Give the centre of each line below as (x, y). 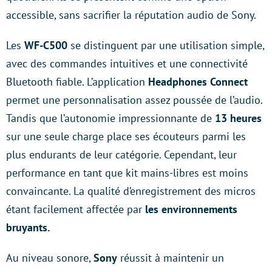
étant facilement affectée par (76, 209)
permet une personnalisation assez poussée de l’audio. (134, 100)
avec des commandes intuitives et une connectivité (127, 63)
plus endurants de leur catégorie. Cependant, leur (121, 155)
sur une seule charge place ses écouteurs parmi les (126, 136)
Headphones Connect (196, 82)
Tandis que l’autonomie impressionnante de (110, 118)
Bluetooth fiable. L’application (76, 82)
